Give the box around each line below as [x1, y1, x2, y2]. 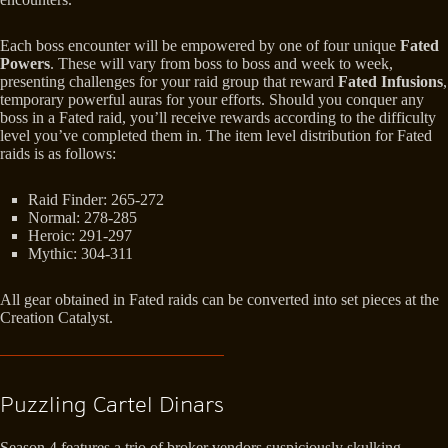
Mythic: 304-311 [28, 245, 133, 263]
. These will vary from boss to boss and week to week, [50, 55, 393, 73]
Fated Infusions [338, 73, 443, 91]
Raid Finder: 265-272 [28, 191, 164, 209]
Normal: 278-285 [28, 209, 137, 227]
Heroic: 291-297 [28, 227, 132, 245]
